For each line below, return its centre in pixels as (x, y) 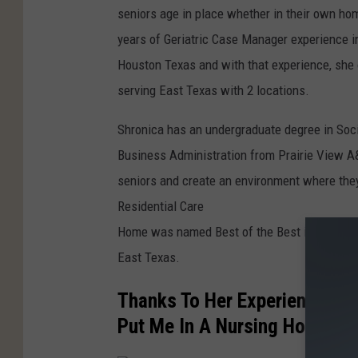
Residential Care (161, 207)
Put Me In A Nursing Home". (230, 326)
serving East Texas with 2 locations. (213, 91)
